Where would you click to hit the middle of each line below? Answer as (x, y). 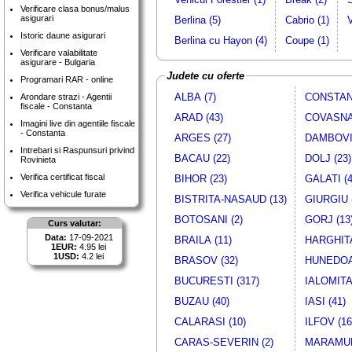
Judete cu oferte (205, 75)
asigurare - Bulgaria (58, 62)
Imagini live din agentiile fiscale (78, 123)
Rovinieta (38, 159)
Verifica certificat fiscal (62, 177)
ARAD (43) (198, 118)
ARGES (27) (202, 138)
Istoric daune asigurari (63, 35)
